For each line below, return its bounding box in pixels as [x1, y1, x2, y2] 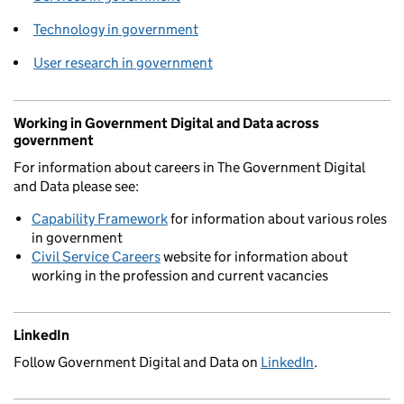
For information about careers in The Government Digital [14, 158, 365, 176]
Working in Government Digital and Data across [14, 114, 319, 132]
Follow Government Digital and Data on [14, 353, 261, 371]
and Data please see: [14, 177, 139, 195]
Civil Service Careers [32, 247, 161, 265]
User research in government [33, 53, 213, 71]
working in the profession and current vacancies [32, 266, 328, 284]
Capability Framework [32, 209, 168, 227]
